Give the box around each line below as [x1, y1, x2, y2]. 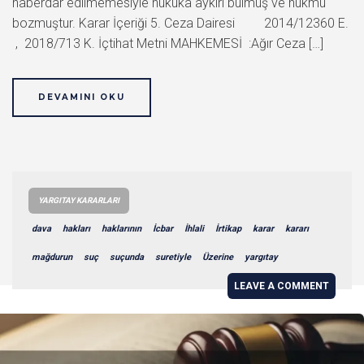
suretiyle [155, 251, 191, 262]
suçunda [110, 251, 144, 262]
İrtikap [215, 223, 241, 234]
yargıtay [245, 251, 278, 262]
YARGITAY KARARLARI [38, 195, 119, 205]
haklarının [102, 223, 141, 234]
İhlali [184, 223, 204, 234]
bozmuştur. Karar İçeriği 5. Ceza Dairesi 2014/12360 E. [12, 15, 349, 31]
